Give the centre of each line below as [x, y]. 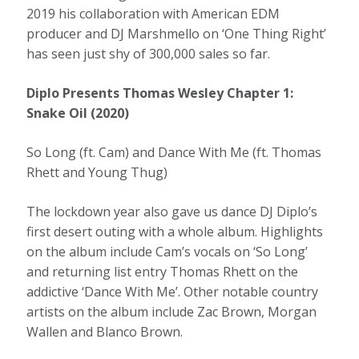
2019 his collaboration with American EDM [153, 13]
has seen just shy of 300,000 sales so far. [150, 53]
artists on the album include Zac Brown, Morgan [172, 311]
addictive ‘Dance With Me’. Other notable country [173, 291]
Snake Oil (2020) [80, 113]
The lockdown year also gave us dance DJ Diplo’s [172, 211]
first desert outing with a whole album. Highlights [175, 231]
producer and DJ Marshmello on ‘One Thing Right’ [177, 33]
